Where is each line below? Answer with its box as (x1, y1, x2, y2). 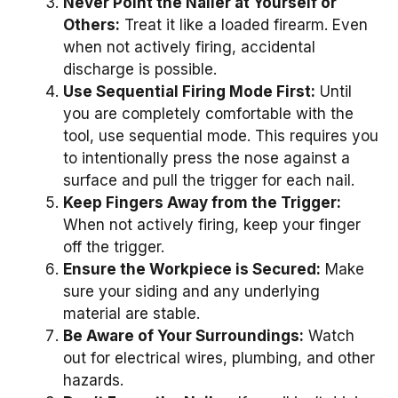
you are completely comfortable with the (63, 105, 354, 123)
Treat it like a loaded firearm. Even (120, 16, 368, 35)
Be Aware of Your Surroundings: (63, 327, 304, 346)
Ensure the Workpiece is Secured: (63, 260, 321, 279)
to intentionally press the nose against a (63, 149, 350, 168)
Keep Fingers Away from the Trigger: (63, 194, 341, 212)
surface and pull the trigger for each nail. (63, 171, 354, 190)
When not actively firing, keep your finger (63, 216, 361, 235)
